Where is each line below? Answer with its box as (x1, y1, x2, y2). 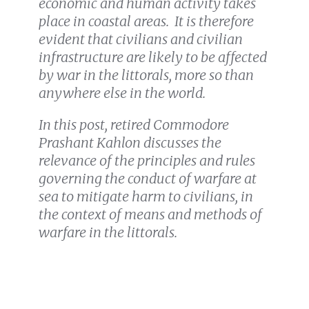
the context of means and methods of (39, 206, 262, 223)
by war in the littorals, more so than (39, 66, 254, 84)
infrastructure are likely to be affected (39, 48, 267, 66)
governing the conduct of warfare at (39, 170, 257, 188)
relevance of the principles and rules (39, 152, 255, 170)
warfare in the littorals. (39, 223, 177, 241)
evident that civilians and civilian (39, 30, 243, 48)
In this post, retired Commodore (39, 116, 229, 134)
